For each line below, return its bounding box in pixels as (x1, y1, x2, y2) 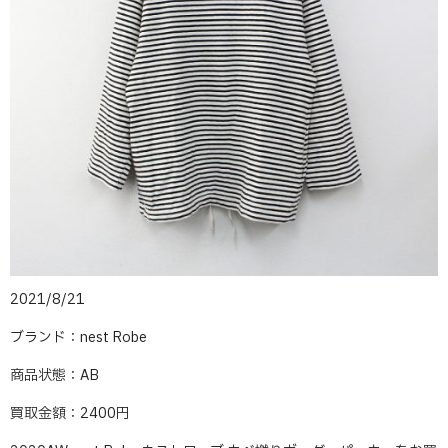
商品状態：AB (10, 365, 99, 386)
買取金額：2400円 (10, 403, 130, 424)
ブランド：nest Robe (10, 327, 147, 348)
